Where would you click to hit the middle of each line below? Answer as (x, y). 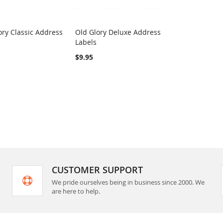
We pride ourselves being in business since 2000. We (128, 182)
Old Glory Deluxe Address (118, 32)
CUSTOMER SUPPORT (97, 170)
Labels (86, 42)
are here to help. (76, 191)
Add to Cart (106, 42)
